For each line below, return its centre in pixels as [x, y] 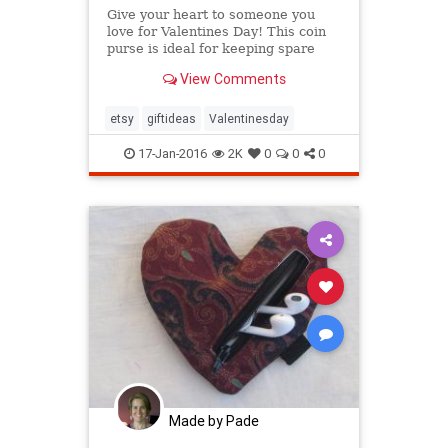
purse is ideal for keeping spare [210, 49]
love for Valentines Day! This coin [216, 32]
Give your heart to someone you [210, 15]
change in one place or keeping [208, 66]
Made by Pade [214, 420]
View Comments [231, 78]
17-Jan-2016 [170, 154]
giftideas [171, 119]
